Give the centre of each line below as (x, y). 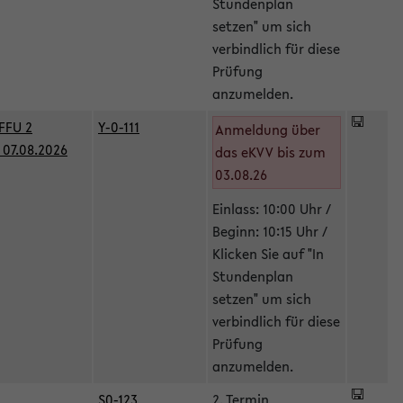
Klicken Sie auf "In (268, 254)
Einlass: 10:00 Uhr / (272, 209)
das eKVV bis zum (270, 152)
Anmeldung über (268, 130)
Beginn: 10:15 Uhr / (270, 231)
